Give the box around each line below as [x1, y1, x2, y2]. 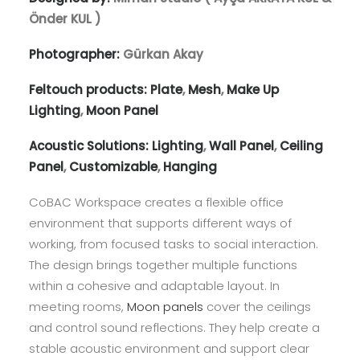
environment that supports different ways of [29, 215, 292, 232]
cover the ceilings [203, 298, 311, 316]
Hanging [163, 158, 217, 176]
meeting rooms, [29, 298, 127, 316]
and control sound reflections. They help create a [29, 319, 320, 337]
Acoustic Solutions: [29, 137, 152, 155]
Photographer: [29, 46, 123, 63]
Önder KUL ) [29, 10, 101, 28]
